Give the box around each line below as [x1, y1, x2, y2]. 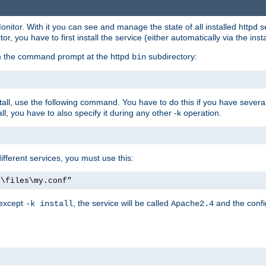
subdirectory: [146, 51, 197, 61]
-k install [26, 198, 73, 208]
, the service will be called [73, 198, 171, 208]
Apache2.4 [171, 198, 214, 208]
